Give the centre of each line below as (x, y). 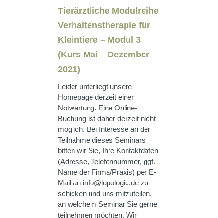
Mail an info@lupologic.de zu (103, 183)
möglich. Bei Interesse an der (104, 129)
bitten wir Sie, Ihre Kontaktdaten (108, 151)
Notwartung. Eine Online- (98, 108)
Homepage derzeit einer (96, 97)
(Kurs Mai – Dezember (104, 54)
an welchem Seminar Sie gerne (108, 204)
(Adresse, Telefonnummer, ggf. (107, 161)
